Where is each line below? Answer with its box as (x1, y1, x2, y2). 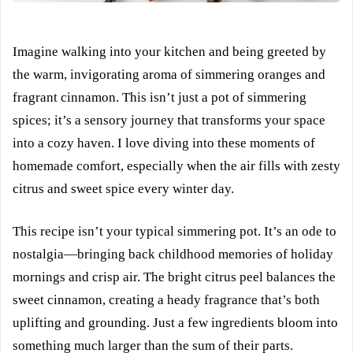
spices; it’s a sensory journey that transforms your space (13, 112, 325, 128)
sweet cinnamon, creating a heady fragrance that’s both (13, 292, 320, 307)
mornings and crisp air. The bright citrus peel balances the (13, 269, 336, 284)
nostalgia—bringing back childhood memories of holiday (13, 246, 333, 262)
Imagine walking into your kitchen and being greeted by (13, 43, 326, 59)
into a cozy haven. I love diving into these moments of (13, 135, 315, 150)
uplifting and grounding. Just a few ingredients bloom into (13, 314, 338, 330)
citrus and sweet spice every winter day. (13, 180, 234, 196)
